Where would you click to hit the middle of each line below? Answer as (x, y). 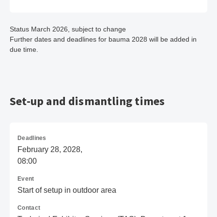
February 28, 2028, (50, 149)
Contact (29, 208)
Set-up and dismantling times (87, 101)
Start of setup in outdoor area (67, 190)
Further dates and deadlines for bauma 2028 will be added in (103, 39)
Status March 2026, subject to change (68, 29)
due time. (24, 49)
